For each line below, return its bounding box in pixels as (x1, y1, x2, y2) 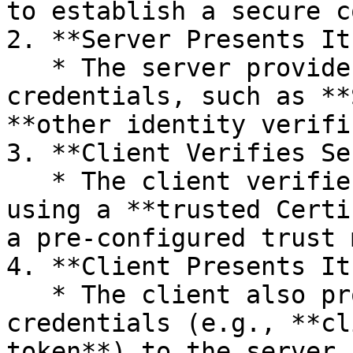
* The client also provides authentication (6, 281, 51, 309)
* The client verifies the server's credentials (6, 167, 51, 195)
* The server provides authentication (6, 54, 51, 82)
